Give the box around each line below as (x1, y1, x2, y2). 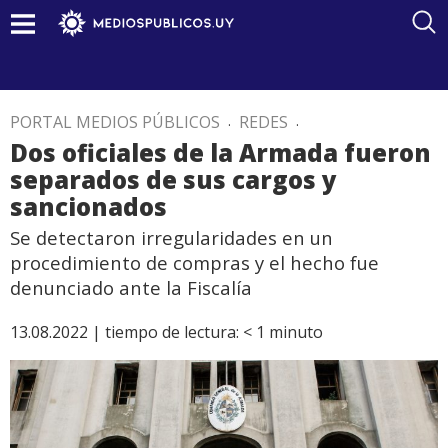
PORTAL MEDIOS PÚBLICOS (10, 111, 220, 133)
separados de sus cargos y (10, 163, 337, 196)
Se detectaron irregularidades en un (10, 225, 333, 250)
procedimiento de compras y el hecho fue (10, 250, 379, 275)
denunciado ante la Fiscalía (10, 275, 252, 300)
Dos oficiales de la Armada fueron (10, 136, 431, 169)
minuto (269, 321, 323, 343)
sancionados (10, 190, 167, 223)
